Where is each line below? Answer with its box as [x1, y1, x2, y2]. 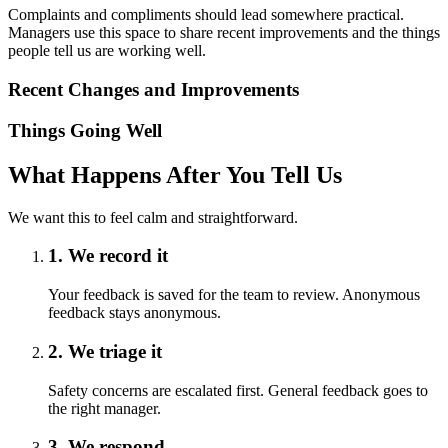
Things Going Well [8, 119, 162, 141]
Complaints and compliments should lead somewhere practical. [8, 6, 404, 24]
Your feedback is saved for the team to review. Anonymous [48, 286, 420, 304]
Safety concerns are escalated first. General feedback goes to [48, 381, 428, 399]
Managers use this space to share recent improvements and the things [8, 24, 440, 42]
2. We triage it [48, 340, 162, 362]
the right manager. [48, 399, 161, 417]
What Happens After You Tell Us [8, 161, 342, 188]
